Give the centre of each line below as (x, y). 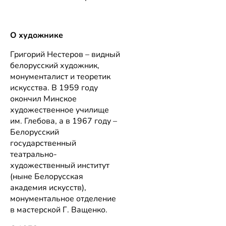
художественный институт (60, 166)
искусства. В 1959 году (54, 88)
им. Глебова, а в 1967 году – (64, 121)
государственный (43, 144)
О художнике (37, 36)
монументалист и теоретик (60, 77)
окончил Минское (43, 99)
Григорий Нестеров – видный (65, 55)
